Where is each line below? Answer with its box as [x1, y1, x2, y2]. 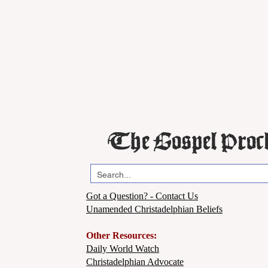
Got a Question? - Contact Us [86, 191, 198, 201]
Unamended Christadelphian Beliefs [86, 204, 223, 214]
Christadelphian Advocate [86, 257, 184, 267]
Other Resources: [86, 230, 157, 240]
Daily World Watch [86, 243, 159, 254]
